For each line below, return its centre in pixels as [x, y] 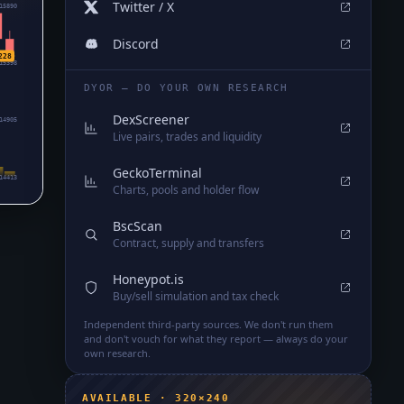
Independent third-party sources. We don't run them [208, 324]
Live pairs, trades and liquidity [187, 137]
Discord [136, 44]
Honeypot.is [148, 279]
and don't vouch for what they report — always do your [216, 339]
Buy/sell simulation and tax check [196, 296]
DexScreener [151, 119]
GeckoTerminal [157, 173]
